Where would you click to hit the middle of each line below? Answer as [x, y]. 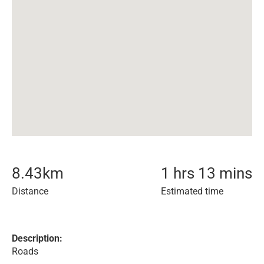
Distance [30, 191]
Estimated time [192, 191]
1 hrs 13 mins [207, 173]
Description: [37, 238]
